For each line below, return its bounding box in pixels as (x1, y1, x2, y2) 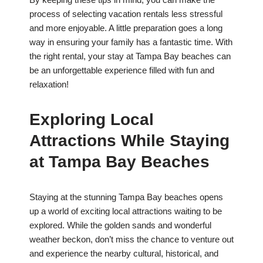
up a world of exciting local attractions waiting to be (29, 206, 222, 217)
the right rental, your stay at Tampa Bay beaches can (29, 51, 231, 62)
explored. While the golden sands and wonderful (29, 220, 211, 231)
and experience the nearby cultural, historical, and (29, 248, 218, 259)
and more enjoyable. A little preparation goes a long (29, 23, 222, 33)
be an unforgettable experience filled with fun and (29, 65, 214, 76)
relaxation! (29, 79, 69, 90)
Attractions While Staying (29, 131, 230, 150)
